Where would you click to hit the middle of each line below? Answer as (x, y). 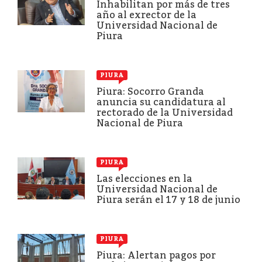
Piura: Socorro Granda (150, 91)
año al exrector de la (146, 15)
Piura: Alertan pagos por (156, 255)
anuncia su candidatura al (161, 102)
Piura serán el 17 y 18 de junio (168, 199)
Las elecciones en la (144, 178)
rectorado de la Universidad (165, 112)
